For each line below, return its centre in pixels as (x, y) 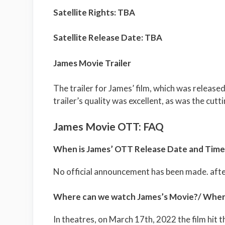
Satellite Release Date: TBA (107, 38)
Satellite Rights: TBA (94, 12)
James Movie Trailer (92, 63)
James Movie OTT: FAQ (108, 126)
